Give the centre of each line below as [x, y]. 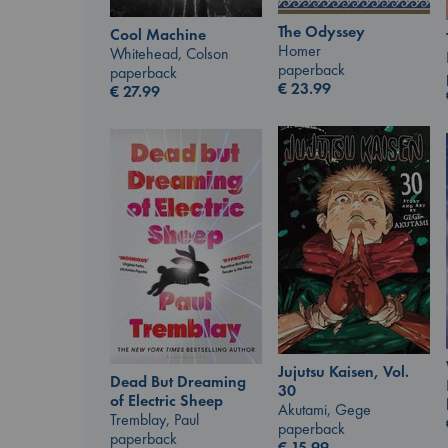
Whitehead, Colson [169, 54]
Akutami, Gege [324, 410]
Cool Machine [158, 35]
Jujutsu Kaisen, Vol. [343, 372]
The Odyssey [321, 32]
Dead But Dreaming [178, 382]
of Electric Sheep [166, 401]
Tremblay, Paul [154, 420]
